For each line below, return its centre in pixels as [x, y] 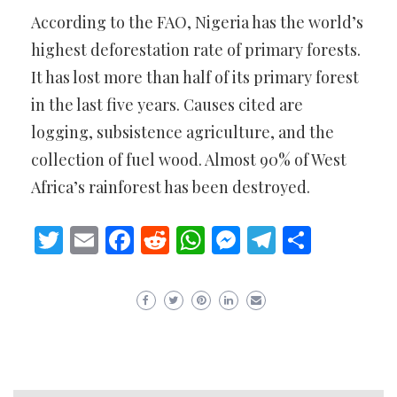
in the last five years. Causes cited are [167, 105]
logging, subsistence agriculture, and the [183, 132]
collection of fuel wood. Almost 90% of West [189, 160]
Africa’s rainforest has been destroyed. [171, 187]
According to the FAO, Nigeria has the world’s [197, 22]
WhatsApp [270, 239]
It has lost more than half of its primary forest [195, 77]
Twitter [110, 239]
